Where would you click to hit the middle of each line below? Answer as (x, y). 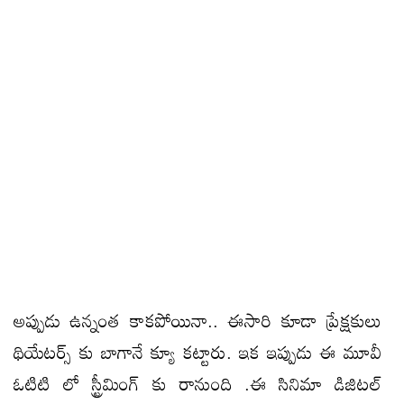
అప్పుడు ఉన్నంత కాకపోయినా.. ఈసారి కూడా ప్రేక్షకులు (197, 320)
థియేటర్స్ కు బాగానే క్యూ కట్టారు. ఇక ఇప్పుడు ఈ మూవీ (197, 351)
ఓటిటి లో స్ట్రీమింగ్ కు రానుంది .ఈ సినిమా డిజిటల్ (197, 383)
